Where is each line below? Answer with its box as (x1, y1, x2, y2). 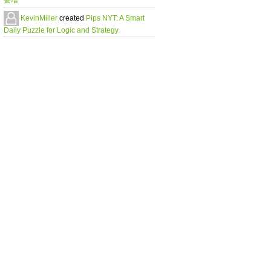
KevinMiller (21, 13, 59, 22)
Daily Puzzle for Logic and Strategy (4, 26, 119, 34)
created (59, 13, 86, 22)
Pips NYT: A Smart (86, 13, 145, 22)
